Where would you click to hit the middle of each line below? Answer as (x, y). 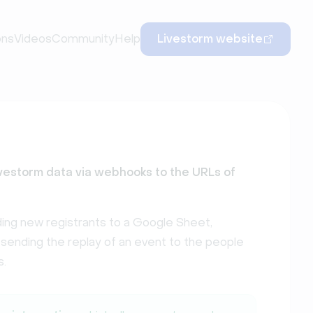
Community (83, 39)
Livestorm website (210, 39)
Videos (33, 39)
